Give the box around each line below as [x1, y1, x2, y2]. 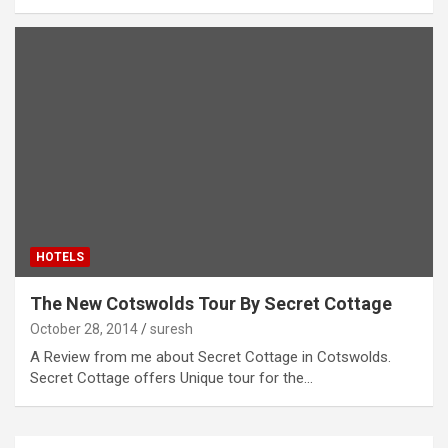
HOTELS [36, 250, 84, 265]
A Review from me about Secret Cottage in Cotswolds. [30, 348, 391, 367]
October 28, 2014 [30, 321, 138, 338]
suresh [150, 321, 193, 338]
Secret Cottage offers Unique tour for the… [30, 369, 313, 388]
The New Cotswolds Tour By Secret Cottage [30, 293, 392, 315]
